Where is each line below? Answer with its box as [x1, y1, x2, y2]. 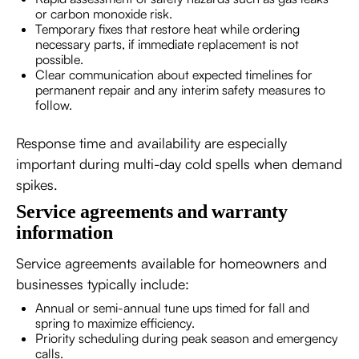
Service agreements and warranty [16, 201, 288, 222]
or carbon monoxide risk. [35, 6, 172, 22]
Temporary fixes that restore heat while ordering [35, 21, 300, 37]
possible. [35, 51, 83, 67]
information [16, 222, 113, 243]
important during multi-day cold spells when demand [16, 155, 342, 172]
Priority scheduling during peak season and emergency [35, 330, 338, 346]
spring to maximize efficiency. [35, 315, 195, 331]
